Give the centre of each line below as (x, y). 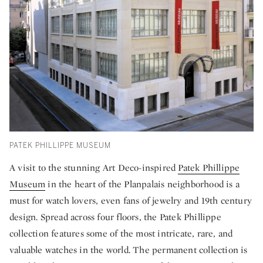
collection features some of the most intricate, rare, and (121, 233)
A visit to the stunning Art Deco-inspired (94, 167)
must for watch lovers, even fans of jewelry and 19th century (131, 200)
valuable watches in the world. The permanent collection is (129, 249)
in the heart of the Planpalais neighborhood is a (143, 184)
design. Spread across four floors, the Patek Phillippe (115, 217)
